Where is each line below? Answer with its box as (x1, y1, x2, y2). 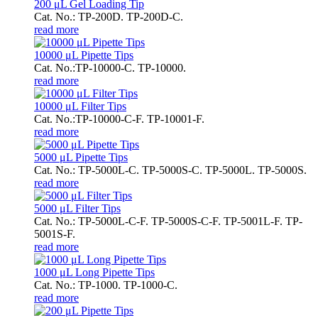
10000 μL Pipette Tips (34, 48, 133, 61)
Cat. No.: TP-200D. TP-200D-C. (34, 10, 183, 23)
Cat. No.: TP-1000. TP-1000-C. (34, 278, 177, 291)
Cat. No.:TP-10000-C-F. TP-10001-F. (34, 112, 204, 125)
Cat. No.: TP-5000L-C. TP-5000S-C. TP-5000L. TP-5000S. (34, 163, 307, 176)
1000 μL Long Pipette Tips (34, 265, 155, 278)
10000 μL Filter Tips (34, 99, 126, 112)
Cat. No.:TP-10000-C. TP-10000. (34, 61, 186, 74)
